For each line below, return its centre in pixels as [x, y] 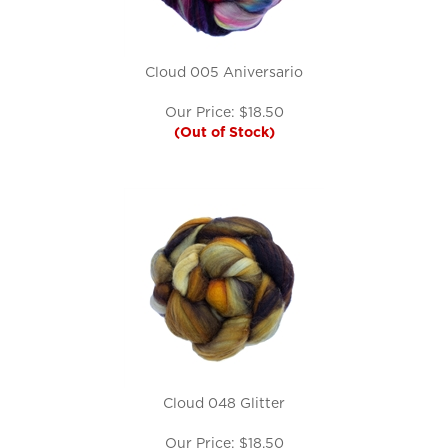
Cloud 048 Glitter [224, 403]
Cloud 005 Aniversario [224, 72]
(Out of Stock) [224, 132]
